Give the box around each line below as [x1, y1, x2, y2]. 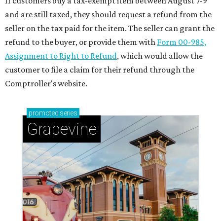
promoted [29, 109, 59, 117]
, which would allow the [117, 51, 203, 61]
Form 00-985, [157, 37, 206, 47]
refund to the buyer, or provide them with [5, 37, 155, 47]
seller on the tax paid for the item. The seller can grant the [5, 23, 215, 34]
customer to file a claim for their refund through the [5, 65, 194, 75]
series [58, 109, 77, 117]
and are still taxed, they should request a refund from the [5, 9, 212, 20]
